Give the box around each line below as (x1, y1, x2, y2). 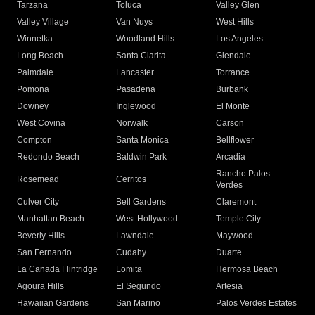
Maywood (215, 231, 253, 241)
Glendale (215, 51, 251, 61)
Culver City (17, 197, 59, 207)
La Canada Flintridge (17, 264, 98, 275)
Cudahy (116, 247, 147, 258)
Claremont (215, 197, 256, 207)
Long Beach (17, 51, 63, 61)
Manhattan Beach (17, 214, 84, 224)
